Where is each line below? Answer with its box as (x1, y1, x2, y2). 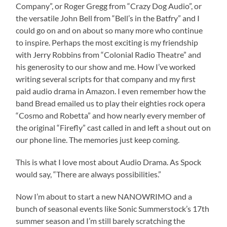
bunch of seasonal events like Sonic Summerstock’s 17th (16, 204, 210, 214)
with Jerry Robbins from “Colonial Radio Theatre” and (16, 50, 202, 60)
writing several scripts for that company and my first (16, 74, 196, 84)
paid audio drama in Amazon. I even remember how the (16, 86, 206, 96)
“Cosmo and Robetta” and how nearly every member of (16, 110, 206, 121)
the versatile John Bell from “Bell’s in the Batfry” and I (16, 13, 200, 23)
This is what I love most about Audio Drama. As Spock (16, 157, 202, 167)
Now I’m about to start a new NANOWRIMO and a (16, 192, 193, 202)
